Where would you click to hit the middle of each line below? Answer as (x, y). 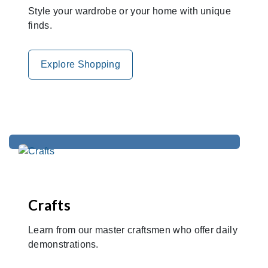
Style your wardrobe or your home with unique (130, 11)
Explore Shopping (81, 64)
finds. (40, 25)
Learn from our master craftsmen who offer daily (133, 230)
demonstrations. (63, 244)
